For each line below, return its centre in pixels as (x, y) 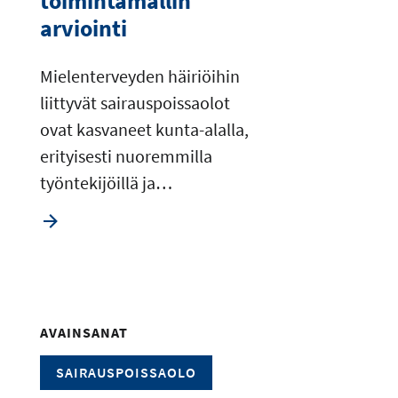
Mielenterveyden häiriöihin (139, 76)
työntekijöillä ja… (106, 182)
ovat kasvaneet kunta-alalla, (144, 129)
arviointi (83, 28)
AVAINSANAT (84, 332)
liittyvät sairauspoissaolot (135, 102)
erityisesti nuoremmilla (126, 155)
